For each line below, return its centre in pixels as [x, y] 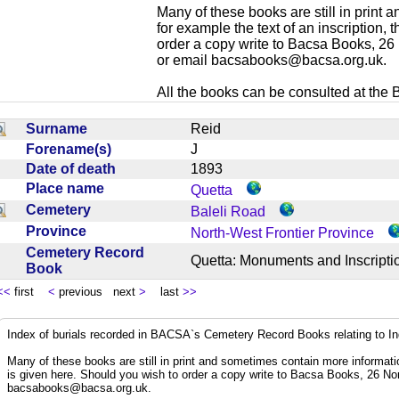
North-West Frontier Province [282, 232]
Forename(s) [72, 149]
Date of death [74, 168]
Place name [69, 188]
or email [184, 60]
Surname [60, 128]
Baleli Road [228, 211]
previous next [97, 291]
